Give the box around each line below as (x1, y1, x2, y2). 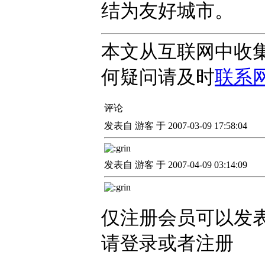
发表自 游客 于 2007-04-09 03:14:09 (104, 160, 247, 170)
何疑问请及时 (101, 67, 215, 88)
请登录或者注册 (101, 233, 234, 254)
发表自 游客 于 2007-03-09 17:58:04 (104, 121, 247, 131)
